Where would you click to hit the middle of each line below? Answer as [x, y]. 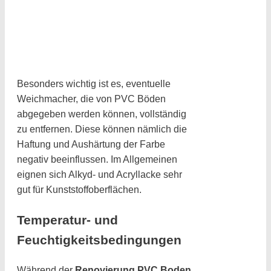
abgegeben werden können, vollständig [102, 114]
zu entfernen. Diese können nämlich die [102, 129]
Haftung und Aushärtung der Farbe [91, 144]
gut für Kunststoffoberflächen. [79, 189]
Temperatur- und [67, 220]
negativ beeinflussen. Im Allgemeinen [97, 159]
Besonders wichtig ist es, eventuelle [94, 83]
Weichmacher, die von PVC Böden [91, 99]
